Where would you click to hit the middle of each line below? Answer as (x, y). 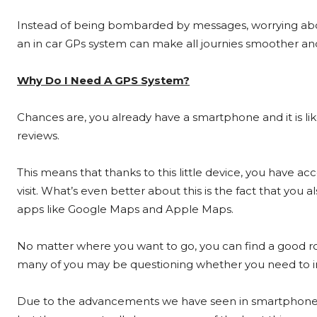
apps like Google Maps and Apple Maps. (125, 209)
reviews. (38, 136)
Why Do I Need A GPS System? (103, 81)
